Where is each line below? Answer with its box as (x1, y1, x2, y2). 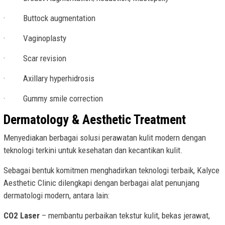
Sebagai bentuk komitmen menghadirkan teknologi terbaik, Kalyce (4, 165, 219, 176)
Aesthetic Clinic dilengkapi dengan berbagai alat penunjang (4, 178, 199, 188)
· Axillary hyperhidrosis (4, 73, 94, 84)
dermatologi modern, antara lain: (4, 190, 109, 201)
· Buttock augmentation (4, 13, 95, 24)
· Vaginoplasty (4, 33, 66, 44)
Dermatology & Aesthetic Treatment (4, 112, 186, 128)
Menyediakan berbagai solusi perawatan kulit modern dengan (4, 133, 206, 143)
